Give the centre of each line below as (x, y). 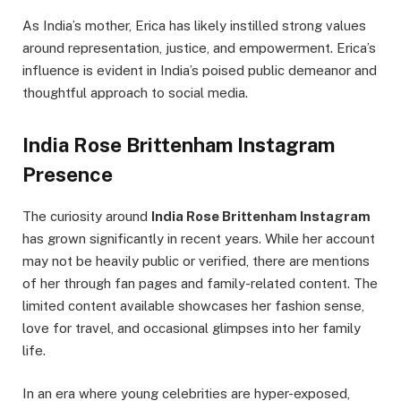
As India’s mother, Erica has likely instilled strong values (194, 25)
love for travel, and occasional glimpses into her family (192, 328)
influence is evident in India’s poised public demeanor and (200, 70)
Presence (68, 174)
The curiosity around (87, 216)
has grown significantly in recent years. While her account (199, 238)
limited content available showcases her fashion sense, (193, 305)
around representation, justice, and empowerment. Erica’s (199, 47)
